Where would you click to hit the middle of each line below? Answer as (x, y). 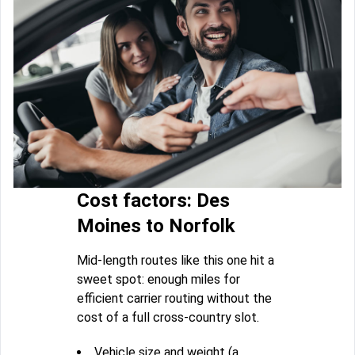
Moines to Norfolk (156, 226)
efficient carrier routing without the (174, 299)
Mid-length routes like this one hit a (176, 261)
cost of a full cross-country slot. (168, 318)
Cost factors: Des (153, 201)
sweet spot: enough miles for (158, 280)
